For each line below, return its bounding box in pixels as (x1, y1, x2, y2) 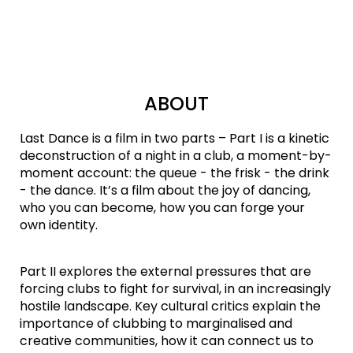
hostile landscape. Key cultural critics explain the (20, 297, 321, 316)
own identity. (20, 216, 98, 235)
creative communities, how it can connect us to (20, 332, 314, 351)
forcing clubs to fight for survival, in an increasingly (20, 280, 331, 299)
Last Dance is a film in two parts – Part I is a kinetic (20, 129, 329, 148)
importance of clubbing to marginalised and (20, 314, 292, 333)
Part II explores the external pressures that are (20, 262, 311, 281)
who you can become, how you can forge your (20, 199, 305, 217)
